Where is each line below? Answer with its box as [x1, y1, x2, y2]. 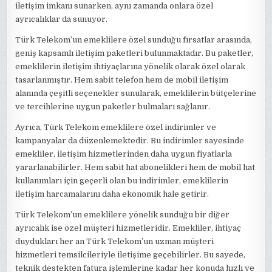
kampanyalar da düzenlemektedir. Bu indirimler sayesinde [15, 135, 245, 145]
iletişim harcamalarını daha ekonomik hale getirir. [15, 189, 209, 199]
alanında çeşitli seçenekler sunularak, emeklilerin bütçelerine [15, 88, 257, 98]
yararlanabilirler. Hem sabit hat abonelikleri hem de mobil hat [15, 162, 256, 172]
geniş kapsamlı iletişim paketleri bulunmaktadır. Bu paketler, [15, 48, 254, 58]
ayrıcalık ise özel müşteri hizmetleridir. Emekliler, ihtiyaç [15, 223, 242, 233]
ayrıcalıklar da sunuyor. [15, 14, 108, 24]
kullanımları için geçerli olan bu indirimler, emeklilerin [15, 175, 229, 185]
